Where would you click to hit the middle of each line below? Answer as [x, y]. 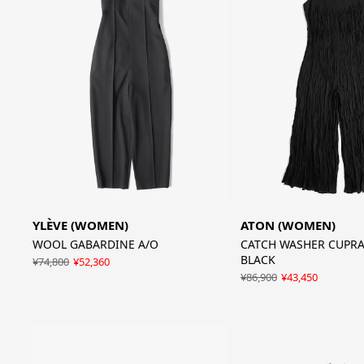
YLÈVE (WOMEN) [81, 225]
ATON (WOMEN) [288, 225]
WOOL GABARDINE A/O [96, 245]
